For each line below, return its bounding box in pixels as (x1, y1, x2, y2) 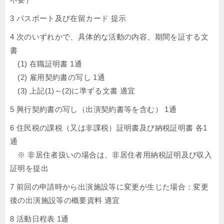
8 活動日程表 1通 (10, 214, 69, 223)
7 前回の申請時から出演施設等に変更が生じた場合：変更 (10, 182, 209, 191)
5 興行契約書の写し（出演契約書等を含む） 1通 (10, 105, 176, 113)
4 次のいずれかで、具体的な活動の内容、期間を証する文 (10, 32, 209, 41)
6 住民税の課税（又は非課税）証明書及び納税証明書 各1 (10, 123, 207, 132)
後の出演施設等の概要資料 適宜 (10, 196, 120, 204)
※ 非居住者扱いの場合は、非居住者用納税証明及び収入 (10, 150, 212, 159)
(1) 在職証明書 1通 (10, 59, 82, 68)
